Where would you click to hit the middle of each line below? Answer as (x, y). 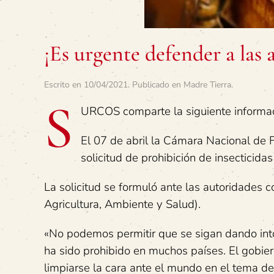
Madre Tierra (207, 85)
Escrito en (64, 85)
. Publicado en (156, 85)
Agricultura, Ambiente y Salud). (122, 204)
